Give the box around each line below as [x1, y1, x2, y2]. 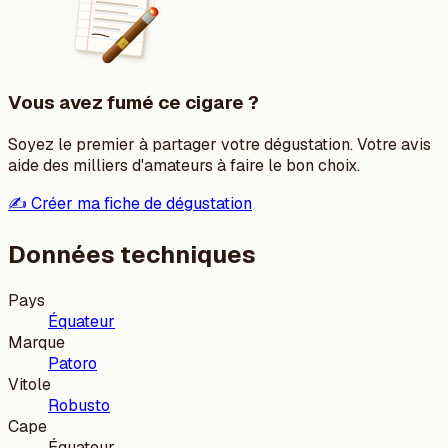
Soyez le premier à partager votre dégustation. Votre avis [8, 134, 431, 155]
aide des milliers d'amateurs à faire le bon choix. [8, 155, 360, 176]
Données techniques [8, 238, 256, 270]
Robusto [48, 394, 110, 416]
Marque [8, 331, 65, 353]
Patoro [48, 352, 97, 374]
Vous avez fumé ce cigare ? [8, 90, 259, 116]
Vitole [8, 373, 51, 395]
